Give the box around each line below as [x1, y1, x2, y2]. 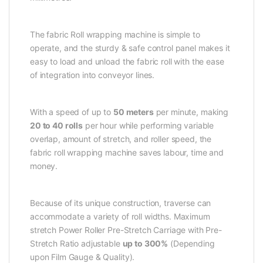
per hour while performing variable [83, 120, 214, 131]
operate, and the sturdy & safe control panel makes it [30, 43, 230, 53]
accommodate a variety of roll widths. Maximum [30, 211, 210, 222]
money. [30, 161, 58, 171]
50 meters [113, 107, 154, 117]
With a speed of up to [30, 107, 113, 117]
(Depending [168, 238, 215, 249]
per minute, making [153, 107, 229, 117]
